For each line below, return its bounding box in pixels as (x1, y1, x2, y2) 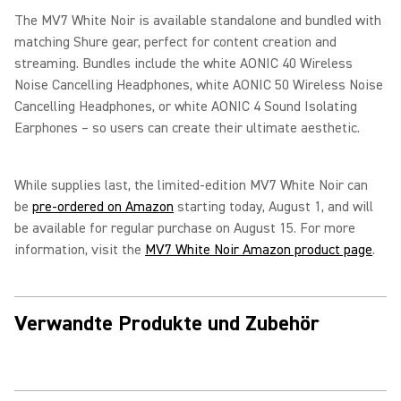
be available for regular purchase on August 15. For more (14, 218, 355, 237)
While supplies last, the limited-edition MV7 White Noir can (14, 175, 368, 194)
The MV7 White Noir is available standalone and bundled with (14, 11, 381, 30)
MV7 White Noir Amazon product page (145, 240, 372, 259)
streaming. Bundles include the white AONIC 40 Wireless (14, 54, 353, 73)
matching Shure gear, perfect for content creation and (14, 32, 337, 51)
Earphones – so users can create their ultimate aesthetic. (14, 118, 363, 137)
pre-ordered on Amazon (32, 197, 174, 216)
